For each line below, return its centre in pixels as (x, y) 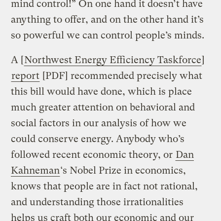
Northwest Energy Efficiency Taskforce (113, 60)
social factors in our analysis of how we (99, 123)
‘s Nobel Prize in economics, (123, 170)
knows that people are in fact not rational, (105, 186)
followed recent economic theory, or (93, 154)
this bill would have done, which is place (102, 91)
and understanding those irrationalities (97, 202)
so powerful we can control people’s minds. (108, 35)
